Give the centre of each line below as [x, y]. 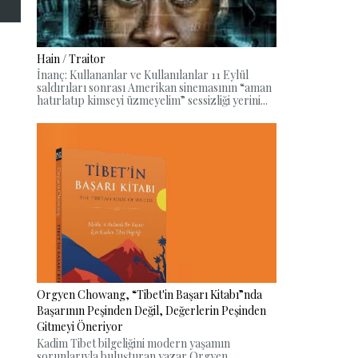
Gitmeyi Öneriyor [80, 326]
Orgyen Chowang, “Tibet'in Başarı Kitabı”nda [149, 294]
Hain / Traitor [71, 58]
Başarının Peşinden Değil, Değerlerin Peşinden [151, 310]
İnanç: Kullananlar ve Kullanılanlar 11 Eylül [143, 75]
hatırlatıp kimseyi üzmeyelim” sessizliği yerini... [152, 101]
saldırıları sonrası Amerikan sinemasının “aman [154, 88]
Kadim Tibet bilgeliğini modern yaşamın [133, 343]
